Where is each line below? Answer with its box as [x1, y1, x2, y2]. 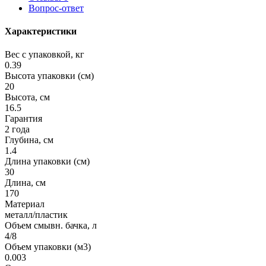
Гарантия [5, 113, 42, 124]
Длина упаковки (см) [5, 156, 90, 167]
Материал [5, 199, 45, 210]
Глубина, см [5, 135, 53, 145]
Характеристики [5, 26, 77, 37]
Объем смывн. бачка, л [5, 220, 97, 231]
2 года [5, 124, 30, 135]
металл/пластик [5, 210, 68, 220]
